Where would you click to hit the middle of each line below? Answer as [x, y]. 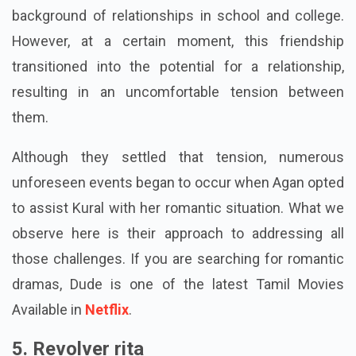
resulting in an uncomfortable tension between [178, 117]
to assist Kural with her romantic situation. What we [178, 233]
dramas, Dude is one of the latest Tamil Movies [178, 309]
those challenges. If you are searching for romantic [178, 284]
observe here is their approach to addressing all [178, 258]
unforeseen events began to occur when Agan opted [178, 207]
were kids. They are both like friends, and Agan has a [178, 15]
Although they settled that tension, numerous [178, 182]
